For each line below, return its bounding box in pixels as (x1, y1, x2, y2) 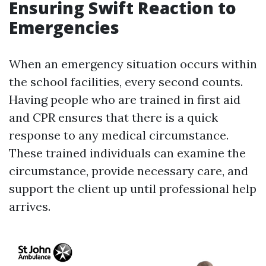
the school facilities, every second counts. (9, 74, 243, 89)
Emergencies (9, 16, 119, 39)
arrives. (9, 199, 50, 214)
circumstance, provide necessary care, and (9, 163, 248, 178)
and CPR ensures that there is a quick (9, 110, 218, 125)
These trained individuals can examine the (9, 145, 246, 160)
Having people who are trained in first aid (9, 92, 240, 107)
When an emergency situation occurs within (9, 56, 257, 71)
